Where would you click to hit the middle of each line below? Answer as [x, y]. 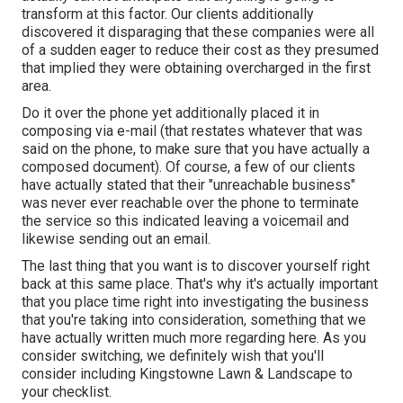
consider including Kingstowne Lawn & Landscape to [187, 373]
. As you [341, 337]
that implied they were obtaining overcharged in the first [196, 67]
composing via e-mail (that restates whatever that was [192, 130]
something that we [308, 319]
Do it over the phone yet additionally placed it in [170, 112]
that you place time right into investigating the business [195, 301]
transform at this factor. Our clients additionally [168, 13]
